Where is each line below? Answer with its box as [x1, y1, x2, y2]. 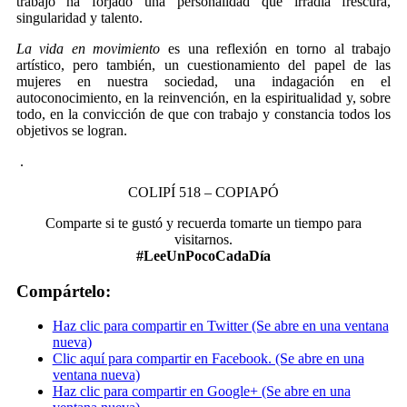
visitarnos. [174, 232, 233, 248]
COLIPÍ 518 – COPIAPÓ [128, 184, 279, 201]
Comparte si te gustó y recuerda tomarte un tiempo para [45, 215, 362, 232]
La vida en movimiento [15, 41, 161, 57]
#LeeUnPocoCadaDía [136, 248, 271, 264]
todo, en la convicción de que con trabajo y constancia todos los [15, 106, 392, 123]
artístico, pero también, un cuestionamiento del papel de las [15, 57, 392, 74]
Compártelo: [15, 281, 111, 301]
